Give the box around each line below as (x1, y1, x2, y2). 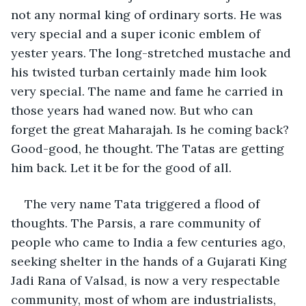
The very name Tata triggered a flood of (25, 195, 263, 212)
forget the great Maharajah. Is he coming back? (11, 121, 292, 137)
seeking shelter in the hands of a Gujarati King (11, 253, 290, 269)
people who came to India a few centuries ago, (11, 234, 289, 250)
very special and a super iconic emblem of (11, 25, 264, 42)
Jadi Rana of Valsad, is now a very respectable (11, 272, 283, 288)
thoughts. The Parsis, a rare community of (11, 214, 264, 231)
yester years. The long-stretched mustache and (11, 44, 294, 61)
